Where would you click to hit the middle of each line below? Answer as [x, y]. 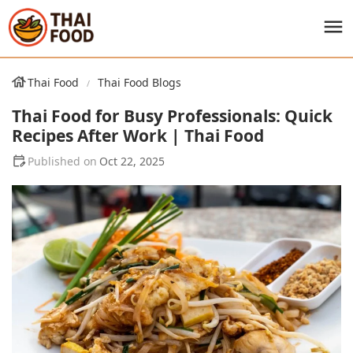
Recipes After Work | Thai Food [138, 136]
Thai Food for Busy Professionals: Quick [172, 116]
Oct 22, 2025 [132, 161]
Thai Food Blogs [139, 82]
